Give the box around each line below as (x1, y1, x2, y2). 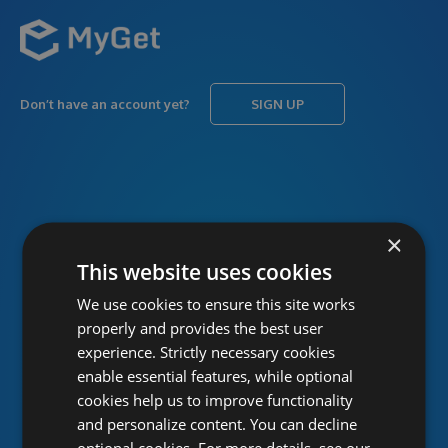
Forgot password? (302, 317, 401, 332)
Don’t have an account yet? (20, 96, 190, 112)
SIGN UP (251, 96, 304, 112)
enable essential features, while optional (77, 365, 354, 386)
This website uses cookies (77, 257, 333, 286)
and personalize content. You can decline (77, 413, 358, 434)
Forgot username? (303, 224, 401, 239)
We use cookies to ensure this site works (77, 293, 356, 314)
